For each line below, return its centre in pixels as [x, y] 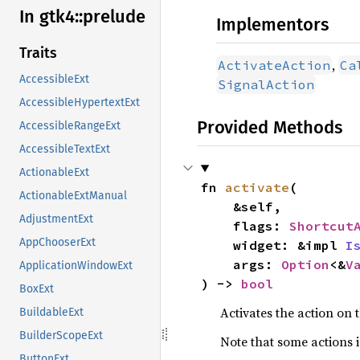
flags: [261, 226]
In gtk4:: [51, 17]
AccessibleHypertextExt [80, 103]
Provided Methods [270, 127]
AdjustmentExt [56, 219]
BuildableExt [51, 313]
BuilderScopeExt [61, 336]
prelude [114, 17]
